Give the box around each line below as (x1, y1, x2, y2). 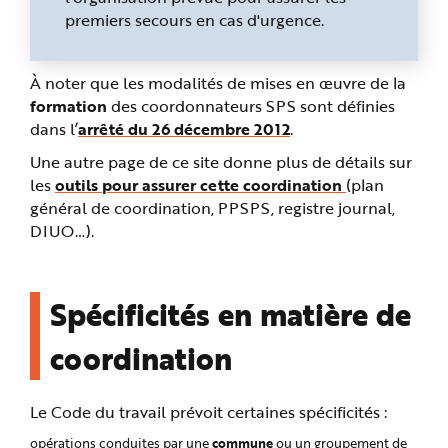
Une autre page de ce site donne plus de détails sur (30, 150, 412, 173)
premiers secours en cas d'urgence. (65, 8, 324, 31)
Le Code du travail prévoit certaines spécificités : (30, 400, 387, 423)
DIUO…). (30, 219, 94, 242)
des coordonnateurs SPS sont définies (107, 94, 395, 117)
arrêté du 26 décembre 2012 (78, 117, 290, 140)
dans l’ (30, 117, 78, 140)
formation (30, 94, 107, 117)
